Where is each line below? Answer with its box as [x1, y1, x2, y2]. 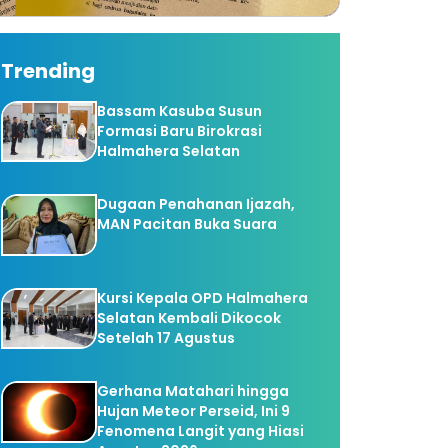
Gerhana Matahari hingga [97, 381, 290, 402]
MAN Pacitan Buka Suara [97, 214, 278, 235]
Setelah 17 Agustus [97, 327, 236, 348]
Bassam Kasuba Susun [97, 100, 263, 121]
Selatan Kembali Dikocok [97, 307, 282, 328]
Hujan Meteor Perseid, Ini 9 [97, 401, 291, 422]
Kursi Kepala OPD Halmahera [97, 287, 309, 308]
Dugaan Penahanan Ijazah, [97, 194, 296, 215]
